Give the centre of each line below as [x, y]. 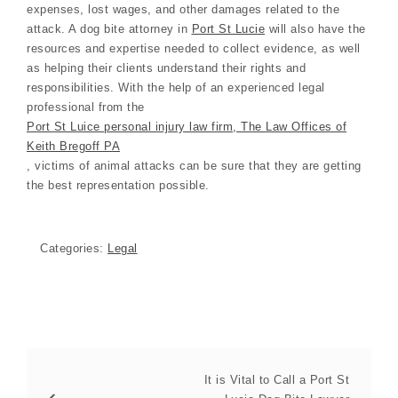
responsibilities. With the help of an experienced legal [176, 87]
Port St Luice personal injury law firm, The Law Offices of [187, 126]
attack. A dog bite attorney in [109, 28]
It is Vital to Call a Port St [276, 380]
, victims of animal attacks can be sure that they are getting [194, 165]
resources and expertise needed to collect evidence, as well [194, 48]
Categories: [74, 249]
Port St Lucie [228, 28]
